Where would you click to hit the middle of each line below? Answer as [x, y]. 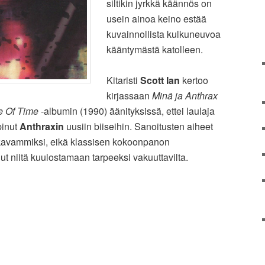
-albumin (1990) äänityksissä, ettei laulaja [127, 111]
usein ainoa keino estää [156, 19]
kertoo [194, 80]
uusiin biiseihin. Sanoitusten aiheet [138, 127]
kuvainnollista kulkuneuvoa [164, 34]
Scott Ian [160, 80]
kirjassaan [129, 96]
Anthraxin [42, 127]
